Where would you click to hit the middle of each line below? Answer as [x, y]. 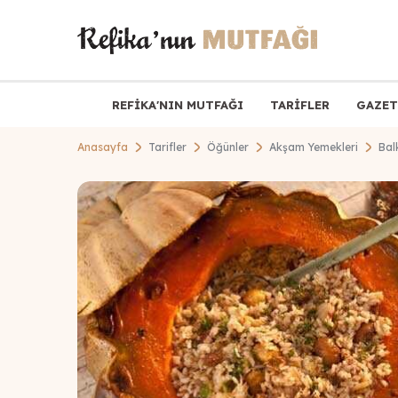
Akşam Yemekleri [314, 147]
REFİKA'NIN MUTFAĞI [177, 104]
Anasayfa [103, 147]
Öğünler [228, 147]
